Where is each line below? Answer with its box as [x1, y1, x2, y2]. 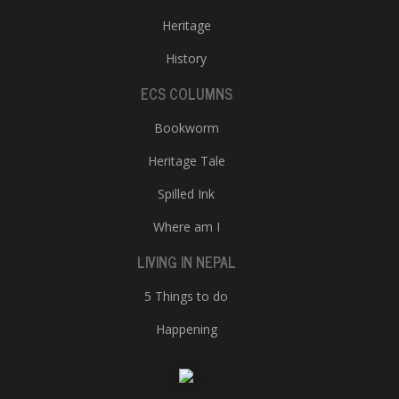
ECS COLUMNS [140, 82, 232, 105]
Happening [155, 321, 217, 338]
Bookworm [153, 119, 219, 136]
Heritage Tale [147, 152, 225, 169]
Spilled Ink [158, 185, 215, 202]
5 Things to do [144, 288, 228, 305]
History [166, 50, 207, 67]
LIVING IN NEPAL [136, 250, 236, 273]
